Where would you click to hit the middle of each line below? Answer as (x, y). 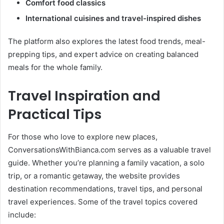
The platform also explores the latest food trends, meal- (107, 41)
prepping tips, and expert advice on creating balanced (103, 54)
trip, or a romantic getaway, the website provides (94, 175)
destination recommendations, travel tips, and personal (105, 188)
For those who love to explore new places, (83, 136)
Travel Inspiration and (84, 96)
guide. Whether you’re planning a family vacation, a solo (106, 162)
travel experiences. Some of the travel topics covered (103, 201)
